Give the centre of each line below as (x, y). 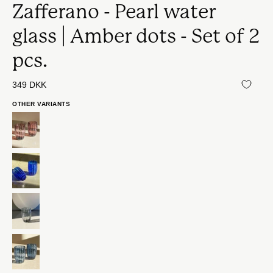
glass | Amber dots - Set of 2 (136, 36)
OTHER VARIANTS (41, 104)
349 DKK (29, 85)
